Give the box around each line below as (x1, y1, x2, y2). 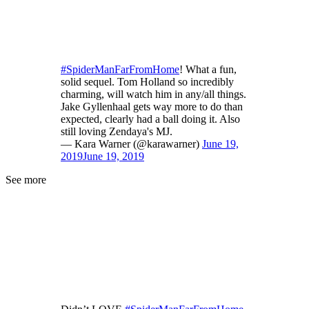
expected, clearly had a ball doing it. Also (61, 113, 240, 126)
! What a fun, (179, 63, 237, 76)
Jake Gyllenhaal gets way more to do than (61, 101, 243, 113)
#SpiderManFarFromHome (61, 63, 179, 76)
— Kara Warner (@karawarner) (61, 138, 202, 150)
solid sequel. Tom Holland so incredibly (61, 76, 234, 88)
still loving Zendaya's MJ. (61, 126, 172, 138)
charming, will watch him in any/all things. (61, 88, 246, 101)
